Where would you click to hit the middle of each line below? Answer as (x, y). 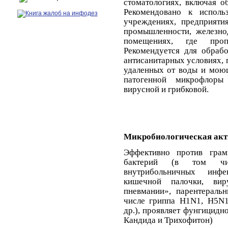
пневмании (144, 191)
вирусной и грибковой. (166, 89)
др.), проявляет (153, 210)
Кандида (139, 220)
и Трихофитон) (184, 220)
